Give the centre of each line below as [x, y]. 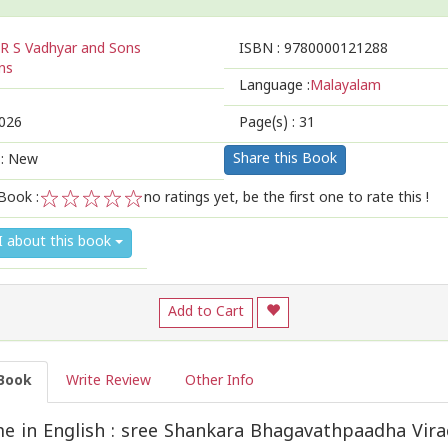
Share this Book [285, 159]
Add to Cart [206, 312]
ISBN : [261, 49]
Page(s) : [269, 123]
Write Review [108, 381]
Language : [274, 86]
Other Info [219, 381]
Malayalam [345, 86]
